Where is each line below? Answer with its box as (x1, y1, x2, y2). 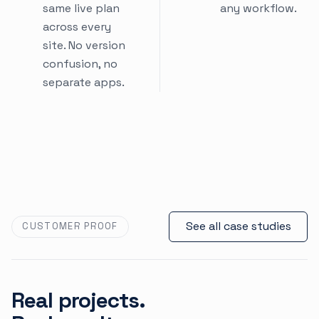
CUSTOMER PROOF (22, 220, 118, 233)
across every (43, 19, 111, 34)
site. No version (43, 37, 125, 53)
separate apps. (43, 74, 125, 90)
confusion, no (43, 56, 117, 71)
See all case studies (185, 219, 291, 234)
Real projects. (11, 286, 146, 314)
